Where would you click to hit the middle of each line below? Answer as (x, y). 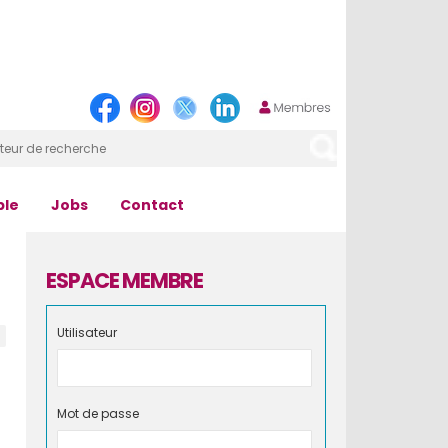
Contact (152, 205)
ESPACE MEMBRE (124, 280)
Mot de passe (98, 413)
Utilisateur (87, 332)
